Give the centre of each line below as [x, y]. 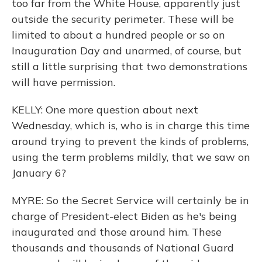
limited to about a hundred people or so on [118, 35]
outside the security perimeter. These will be [123, 19]
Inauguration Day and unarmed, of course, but [127, 51]
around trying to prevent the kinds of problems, [130, 141]
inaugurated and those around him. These [117, 232]
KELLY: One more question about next [105, 110]
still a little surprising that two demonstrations [130, 66]
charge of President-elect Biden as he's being [124, 216]
